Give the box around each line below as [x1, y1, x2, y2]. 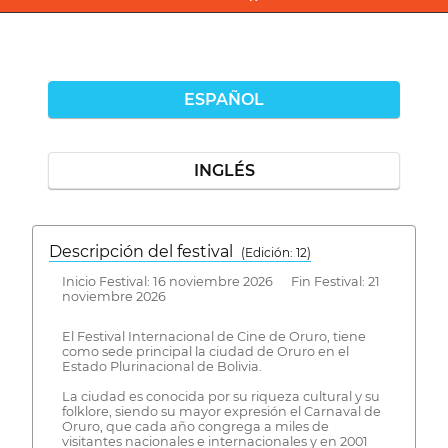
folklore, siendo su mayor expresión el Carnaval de [61, 404, 381, 420]
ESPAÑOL [184, 89, 264, 109]
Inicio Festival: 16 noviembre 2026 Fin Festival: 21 [61, 273, 380, 289]
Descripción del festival [49, 241, 241, 261]
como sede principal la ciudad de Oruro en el [61, 344, 349, 360]
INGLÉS [193, 160, 255, 180]
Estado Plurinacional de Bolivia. [61, 359, 262, 375]
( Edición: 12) [241, 244, 311, 260]
